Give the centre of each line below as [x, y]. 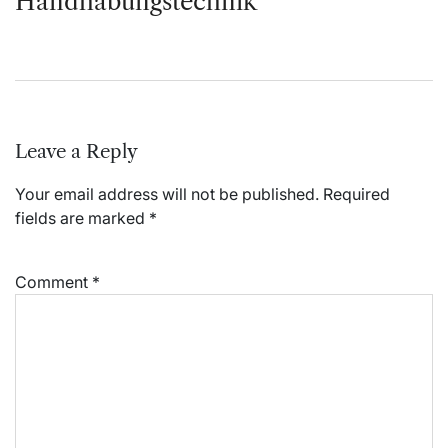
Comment [53, 281]
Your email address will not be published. [167, 193]
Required [356, 193]
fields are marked [82, 217]
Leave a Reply [76, 151]
